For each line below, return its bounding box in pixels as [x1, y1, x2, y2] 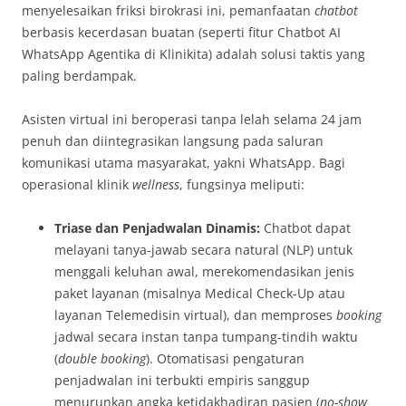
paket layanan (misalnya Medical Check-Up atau [54, 285, 345, 303]
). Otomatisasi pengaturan [146, 350, 304, 368]
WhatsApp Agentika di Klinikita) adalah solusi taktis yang [22, 45, 365, 63]
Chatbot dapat [260, 219, 351, 237]
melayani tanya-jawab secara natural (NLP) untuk [54, 241, 353, 259]
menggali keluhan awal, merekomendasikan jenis [54, 263, 354, 281]
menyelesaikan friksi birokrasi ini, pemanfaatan [22, 2, 314, 20]
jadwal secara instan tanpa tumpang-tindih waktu [54, 328, 358, 346]
